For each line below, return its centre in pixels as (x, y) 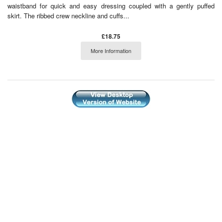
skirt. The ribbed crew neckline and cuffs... (68, 16)
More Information (111, 51)
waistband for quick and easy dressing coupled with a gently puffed (111, 6)
